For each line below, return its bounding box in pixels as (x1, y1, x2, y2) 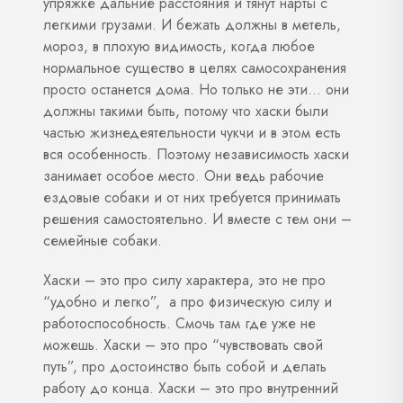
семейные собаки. (43, 229, 162, 251)
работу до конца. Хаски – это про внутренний (43, 377, 338, 399)
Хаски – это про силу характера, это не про (43, 269, 326, 291)
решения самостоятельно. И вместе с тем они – (43, 208, 352, 229)
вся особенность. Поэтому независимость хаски (43, 143, 349, 165)
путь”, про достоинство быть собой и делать (43, 355, 327, 377)
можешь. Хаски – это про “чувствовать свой (43, 334, 323, 355)
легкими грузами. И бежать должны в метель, (43, 13, 341, 35)
